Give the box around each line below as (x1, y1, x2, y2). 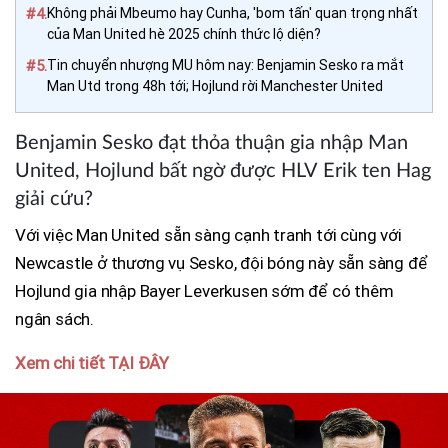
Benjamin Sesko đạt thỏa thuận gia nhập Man (15, 132, 408, 153)
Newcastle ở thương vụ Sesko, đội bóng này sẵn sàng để (15, 252, 428, 273)
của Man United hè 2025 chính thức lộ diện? (47, 25, 321, 42)
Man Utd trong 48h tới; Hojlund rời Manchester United (47, 77, 383, 94)
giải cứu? (15, 188, 93, 209)
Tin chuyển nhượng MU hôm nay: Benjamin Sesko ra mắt (47, 56, 404, 73)
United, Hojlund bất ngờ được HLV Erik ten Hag (15, 160, 431, 181)
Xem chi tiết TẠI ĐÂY (15, 352, 169, 373)
